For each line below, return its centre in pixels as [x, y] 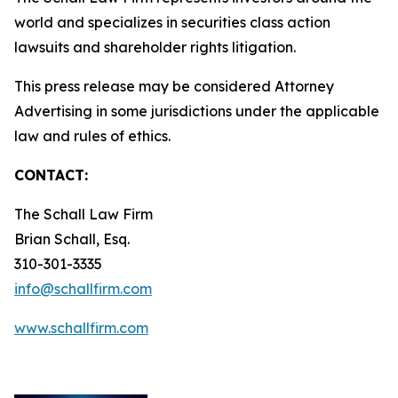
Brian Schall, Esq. [74, 239]
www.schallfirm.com [81, 328]
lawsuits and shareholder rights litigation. [155, 47]
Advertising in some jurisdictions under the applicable [197, 111]
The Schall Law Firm [85, 214]
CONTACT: [51, 175]
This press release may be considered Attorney [174, 86]
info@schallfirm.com [83, 289]
